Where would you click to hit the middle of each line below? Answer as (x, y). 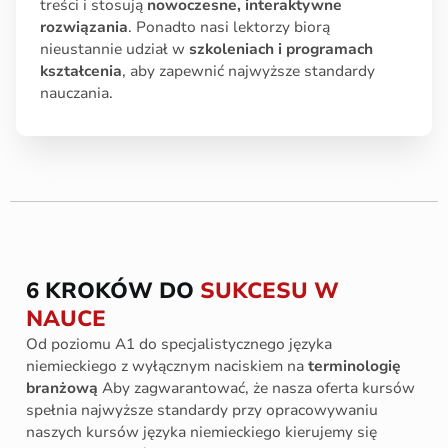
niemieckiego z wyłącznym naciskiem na (167, 366)
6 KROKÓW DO (113, 291)
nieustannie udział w (114, 49)
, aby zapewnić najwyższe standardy (248, 71)
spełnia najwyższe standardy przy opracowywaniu (202, 410)
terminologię (354, 366)
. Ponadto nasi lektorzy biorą (229, 27)
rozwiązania (84, 27)
